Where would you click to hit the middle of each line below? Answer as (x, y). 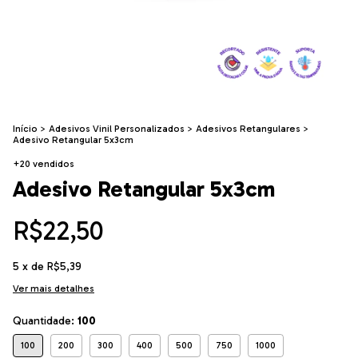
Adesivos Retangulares (248, 129)
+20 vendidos (44, 164)
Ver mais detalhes (54, 289)
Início (25, 129)
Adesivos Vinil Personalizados (117, 129)
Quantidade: (45, 321)
